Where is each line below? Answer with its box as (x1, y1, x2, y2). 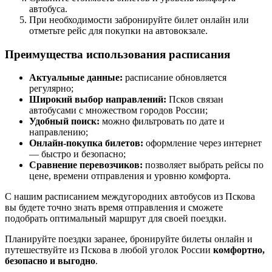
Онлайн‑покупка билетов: (29, 138, 143, 149)
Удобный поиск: (29, 116, 100, 127)
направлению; (29, 127, 88, 138)
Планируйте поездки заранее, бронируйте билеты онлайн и (5, 234, 253, 245)
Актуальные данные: (29, 72, 123, 83)
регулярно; (29, 83, 73, 94)
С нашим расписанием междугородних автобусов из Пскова (5, 191, 255, 202)
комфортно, (213, 245, 265, 256)
